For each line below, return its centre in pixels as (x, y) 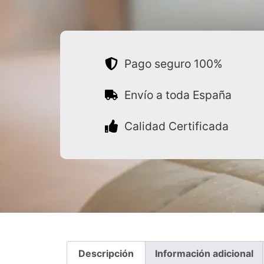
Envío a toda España (178, 95)
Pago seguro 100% (173, 63)
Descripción (106, 254)
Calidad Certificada (176, 126)
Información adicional (204, 254)
